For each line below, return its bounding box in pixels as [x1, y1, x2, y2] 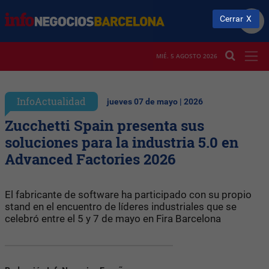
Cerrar [220, 13, 244, 24]
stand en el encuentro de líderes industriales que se [5, 200, 237, 213]
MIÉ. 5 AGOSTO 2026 [156, 52, 217, 61]
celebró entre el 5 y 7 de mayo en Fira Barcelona [5, 212, 221, 225]
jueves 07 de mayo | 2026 [107, 96, 203, 107]
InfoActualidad [17, 94, 86, 107]
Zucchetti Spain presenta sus [5, 115, 204, 135]
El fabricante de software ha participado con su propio [5, 188, 252, 201]
